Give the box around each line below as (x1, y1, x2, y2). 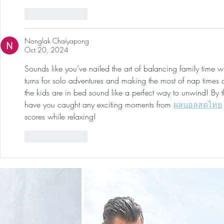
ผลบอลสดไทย (173, 99, 222, 110)
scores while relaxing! (24, 111, 96, 122)
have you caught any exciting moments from (24, 99, 173, 110)
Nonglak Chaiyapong (24, 36, 89, 46)
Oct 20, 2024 (24, 45, 68, 55)
